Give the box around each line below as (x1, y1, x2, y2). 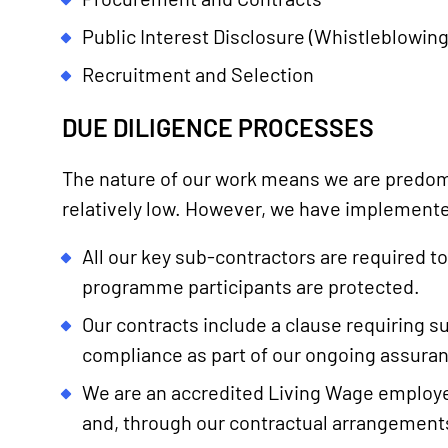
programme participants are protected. (82, 274, 420, 299)
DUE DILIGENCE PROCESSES (62, 111, 374, 142)
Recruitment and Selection (82, 61, 314, 86)
